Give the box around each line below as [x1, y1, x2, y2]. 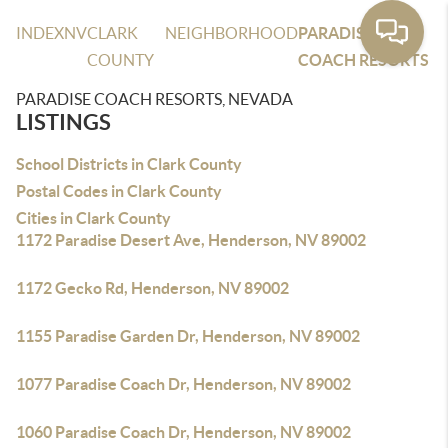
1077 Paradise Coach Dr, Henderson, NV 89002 [16, 375, 351, 393]
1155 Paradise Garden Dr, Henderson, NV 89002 [16, 327, 360, 345]
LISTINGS [16, 109, 111, 134]
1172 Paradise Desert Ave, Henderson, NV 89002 [16, 231, 366, 249]
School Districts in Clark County [16, 155, 242, 173]
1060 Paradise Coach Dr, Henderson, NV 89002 [16, 423, 351, 441]
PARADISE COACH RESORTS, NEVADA [16, 90, 293, 108]
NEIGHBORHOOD [164, 24, 298, 42]
